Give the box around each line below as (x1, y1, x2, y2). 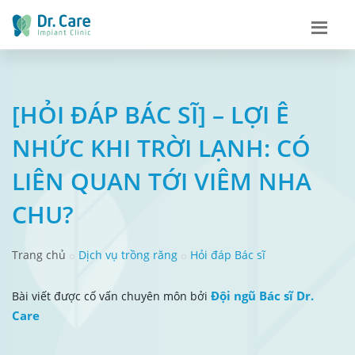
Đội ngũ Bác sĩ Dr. (211, 287, 314, 303)
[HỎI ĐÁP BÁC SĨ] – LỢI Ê (12, 97, 289, 131)
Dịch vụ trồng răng (78, 246, 177, 262)
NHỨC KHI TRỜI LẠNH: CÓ (12, 131, 311, 164)
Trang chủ (12, 246, 66, 262)
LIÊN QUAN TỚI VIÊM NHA (12, 164, 311, 197)
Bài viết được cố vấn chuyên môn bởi (12, 288, 211, 303)
